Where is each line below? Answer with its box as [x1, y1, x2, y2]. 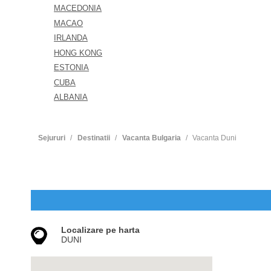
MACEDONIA [54, 4, 102, 13]
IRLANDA [54, 33, 88, 42]
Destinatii [77, 134, 110, 142]
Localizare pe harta [61, 225, 140, 235]
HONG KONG [54, 48, 103, 57]
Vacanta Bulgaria [122, 134, 181, 142]
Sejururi [38, 134, 65, 142]
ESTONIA [54, 63, 90, 72]
